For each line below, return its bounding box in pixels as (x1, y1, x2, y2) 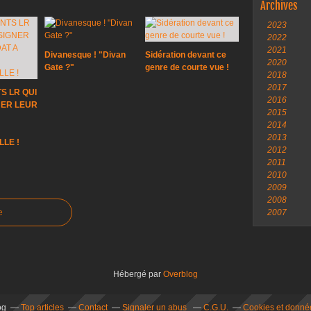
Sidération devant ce (145, 50, 226, 60)
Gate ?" (44, 62, 74, 72)
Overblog (163, 269, 198, 279)
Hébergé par (113, 269, 163, 279)
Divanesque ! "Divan (44, 50, 126, 60)
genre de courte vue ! (145, 62, 229, 72)
